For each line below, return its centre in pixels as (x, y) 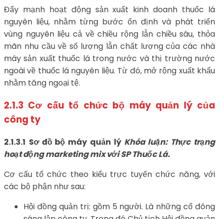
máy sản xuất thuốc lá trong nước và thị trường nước (109, 59)
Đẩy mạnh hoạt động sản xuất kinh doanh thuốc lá (109, 10)
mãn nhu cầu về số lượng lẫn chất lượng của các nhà (109, 46)
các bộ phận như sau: (45, 186)
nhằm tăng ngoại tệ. (42, 83)
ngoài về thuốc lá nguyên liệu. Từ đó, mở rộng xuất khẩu (109, 71)
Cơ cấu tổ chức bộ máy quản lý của (122, 105)
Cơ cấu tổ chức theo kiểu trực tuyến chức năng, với (109, 174)
